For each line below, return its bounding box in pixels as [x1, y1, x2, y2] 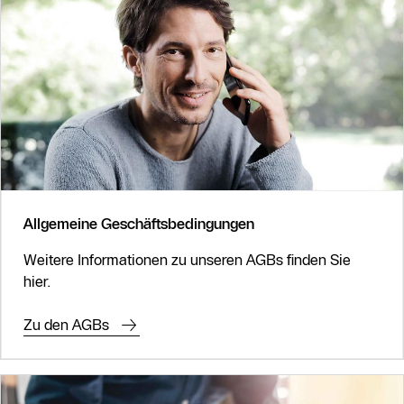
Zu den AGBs [23, 315, 109, 334]
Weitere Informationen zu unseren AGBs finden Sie [23, 250, 351, 269]
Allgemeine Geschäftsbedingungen [23, 214, 254, 233]
